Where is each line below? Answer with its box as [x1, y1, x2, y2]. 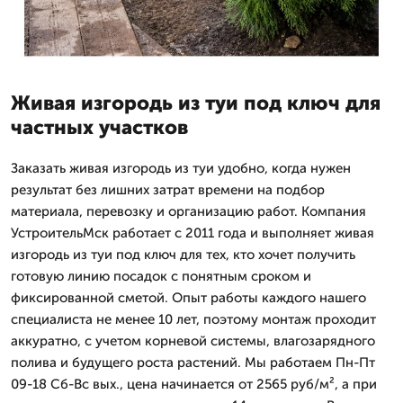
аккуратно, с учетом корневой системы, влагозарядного [11, 332, 375, 349]
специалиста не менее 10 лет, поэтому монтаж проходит [11, 310, 376, 327]
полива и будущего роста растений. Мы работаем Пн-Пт [11, 354, 375, 371]
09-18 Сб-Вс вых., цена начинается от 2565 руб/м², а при [11, 375, 377, 392]
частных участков [11, 114, 188, 139]
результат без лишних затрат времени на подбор [11, 181, 325, 198]
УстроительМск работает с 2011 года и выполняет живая [11, 224, 374, 241]
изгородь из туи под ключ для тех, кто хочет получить [11, 246, 355, 263]
